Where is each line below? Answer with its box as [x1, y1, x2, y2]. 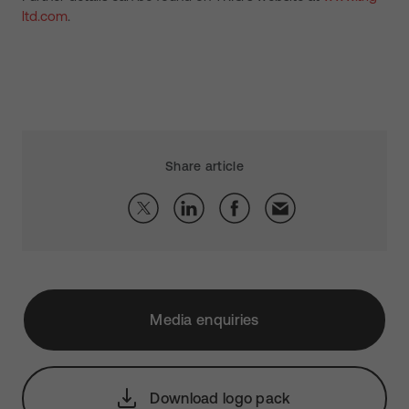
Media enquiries [150, 311, 259, 328]
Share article [165, 159, 244, 173]
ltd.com [22, 8, 68, 24]
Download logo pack [150, 390, 291, 406]
